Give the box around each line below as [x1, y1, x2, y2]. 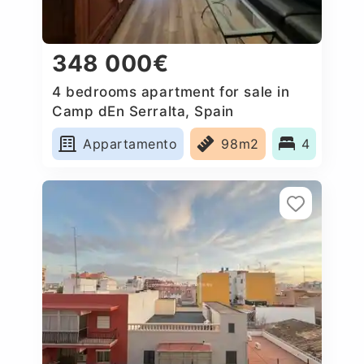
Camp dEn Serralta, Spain [52, 102, 234, 119]
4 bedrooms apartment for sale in [52, 83, 290, 100]
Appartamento [83, 135, 178, 152]
